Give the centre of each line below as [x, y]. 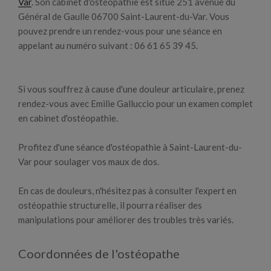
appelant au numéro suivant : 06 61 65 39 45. [108, 45]
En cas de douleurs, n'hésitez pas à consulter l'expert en [127, 191]
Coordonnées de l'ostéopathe [99, 253]
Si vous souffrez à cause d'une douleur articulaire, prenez [131, 89]
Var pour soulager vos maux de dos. [89, 162]
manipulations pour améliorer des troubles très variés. [126, 220]
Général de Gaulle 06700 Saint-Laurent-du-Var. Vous [124, 16]
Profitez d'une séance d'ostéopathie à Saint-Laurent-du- [130, 147]
